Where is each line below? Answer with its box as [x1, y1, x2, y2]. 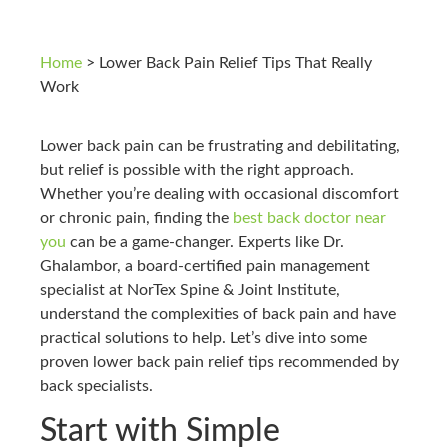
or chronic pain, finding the [40, 209, 233, 226]
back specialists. [40, 377, 153, 394]
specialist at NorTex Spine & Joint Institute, [40, 281, 340, 298]
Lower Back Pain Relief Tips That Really [99, 55, 372, 72]
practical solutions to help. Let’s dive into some [40, 329, 367, 346]
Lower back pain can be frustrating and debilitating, [40, 137, 400, 154]
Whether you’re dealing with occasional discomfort [40, 185, 399, 202]
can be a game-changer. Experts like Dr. [66, 233, 344, 250]
